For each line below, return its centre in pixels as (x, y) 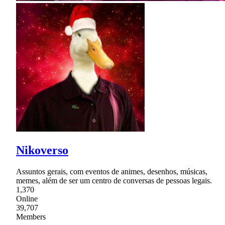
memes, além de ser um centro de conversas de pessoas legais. (114, 181)
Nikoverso (42, 150)
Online (27, 199)
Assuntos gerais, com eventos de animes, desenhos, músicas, (112, 172)
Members (31, 217)
